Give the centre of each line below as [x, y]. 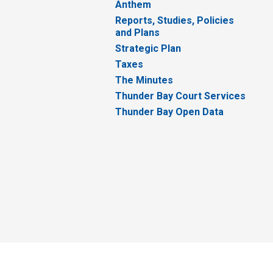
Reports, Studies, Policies [175, 21]
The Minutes [144, 80]
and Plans [138, 33]
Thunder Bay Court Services [181, 96]
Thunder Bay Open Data [170, 112]
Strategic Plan [148, 49]
